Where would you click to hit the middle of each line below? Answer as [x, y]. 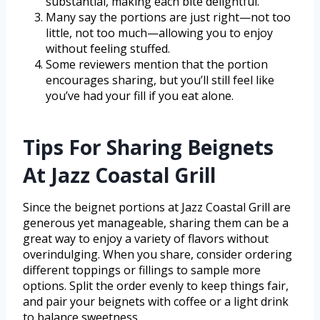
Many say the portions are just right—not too [168, 17]
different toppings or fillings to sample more [142, 270]
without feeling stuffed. [108, 49]
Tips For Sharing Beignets [148, 147]
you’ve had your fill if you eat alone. [140, 96]
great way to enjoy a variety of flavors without [146, 239]
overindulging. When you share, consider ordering [157, 255]
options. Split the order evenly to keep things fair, [156, 286]
